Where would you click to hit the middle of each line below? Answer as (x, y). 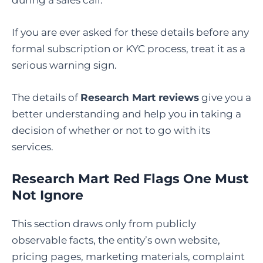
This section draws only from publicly (104, 224)
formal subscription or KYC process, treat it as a (129, 48)
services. (33, 147)
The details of (46, 97)
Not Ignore (48, 195)
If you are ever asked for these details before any (130, 32)
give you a (225, 97)
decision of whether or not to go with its (111, 130)
